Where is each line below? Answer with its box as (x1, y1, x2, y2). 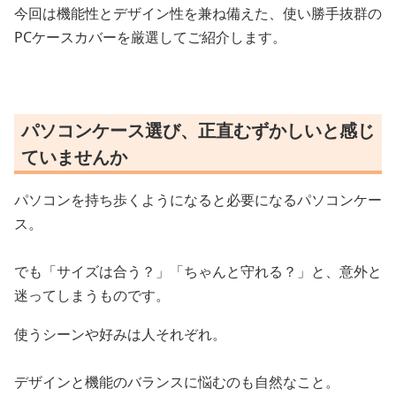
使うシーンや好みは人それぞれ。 (14, 324, 226, 344)
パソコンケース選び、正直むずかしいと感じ (21, 118, 375, 142)
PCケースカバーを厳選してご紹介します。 (14, 27, 286, 47)
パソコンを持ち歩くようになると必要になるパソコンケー (14, 190, 382, 209)
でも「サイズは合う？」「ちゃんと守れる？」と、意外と (14, 262, 382, 281)
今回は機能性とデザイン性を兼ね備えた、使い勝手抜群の (14, 4, 382, 23)
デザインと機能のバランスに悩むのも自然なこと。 (14, 372, 339, 392)
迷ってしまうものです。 (14, 286, 170, 305)
